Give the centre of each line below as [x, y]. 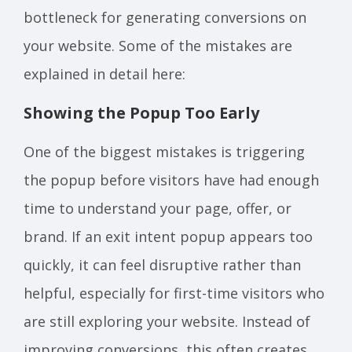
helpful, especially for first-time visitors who [174, 293]
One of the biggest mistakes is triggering [164, 151]
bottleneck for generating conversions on [165, 17]
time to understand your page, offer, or [158, 208]
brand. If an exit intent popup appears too [168, 236]
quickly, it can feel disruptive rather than [162, 264]
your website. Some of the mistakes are [158, 45]
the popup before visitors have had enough [171, 180]
